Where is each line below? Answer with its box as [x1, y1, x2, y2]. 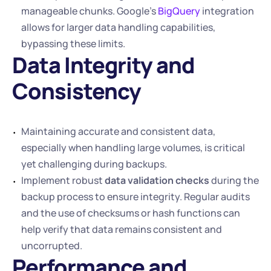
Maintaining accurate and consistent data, [21, 125, 215, 138]
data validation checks [105, 174, 209, 187]
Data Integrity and [12, 50, 195, 80]
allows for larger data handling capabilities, [21, 21, 215, 34]
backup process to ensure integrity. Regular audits [21, 190, 250, 203]
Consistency [12, 76, 145, 106]
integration [200, 4, 254, 18]
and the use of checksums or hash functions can [21, 206, 240, 220]
